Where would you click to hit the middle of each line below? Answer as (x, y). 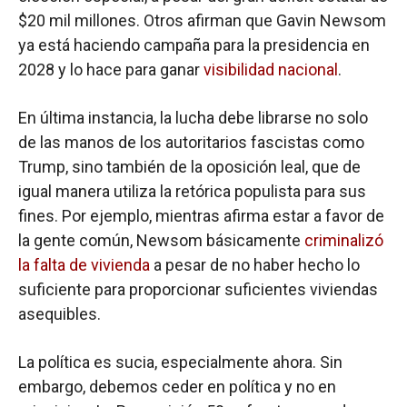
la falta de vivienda (84, 264)
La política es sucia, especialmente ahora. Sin (180, 362)
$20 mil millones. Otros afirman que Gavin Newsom (202, 20)
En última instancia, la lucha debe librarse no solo (193, 117)
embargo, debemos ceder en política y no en (177, 386)
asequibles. (60, 313)
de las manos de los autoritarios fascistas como (191, 142)
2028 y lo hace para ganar (111, 69)
